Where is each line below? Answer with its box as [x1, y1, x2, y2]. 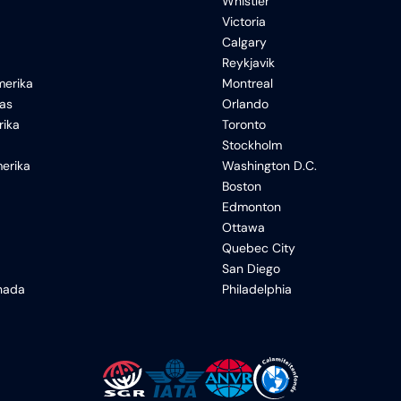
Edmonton [222, 199, 281, 215]
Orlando [222, 96, 269, 112]
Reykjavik [222, 55, 275, 71]
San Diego [222, 260, 280, 277]
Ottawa [222, 219, 265, 235]
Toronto [222, 116, 266, 132]
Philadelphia [222, 281, 292, 297]
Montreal [222, 75, 273, 91]
